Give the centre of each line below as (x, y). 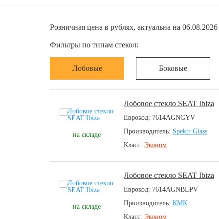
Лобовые (87, 68)
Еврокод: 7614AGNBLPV (161, 189)
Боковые (173, 68)
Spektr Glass (190, 131)
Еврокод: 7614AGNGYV (159, 118)
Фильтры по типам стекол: (94, 45)
